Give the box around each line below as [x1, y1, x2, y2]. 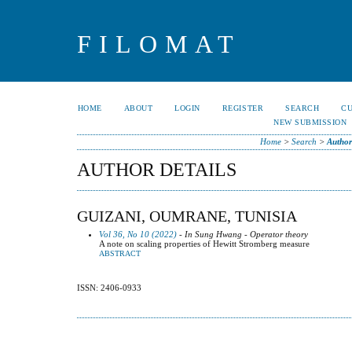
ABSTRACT [99, 249, 141, 258]
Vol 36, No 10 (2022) [99, 229, 177, 239]
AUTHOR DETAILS [77, 159, 236, 180]
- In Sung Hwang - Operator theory [177, 229, 308, 239]
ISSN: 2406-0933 [77, 283, 141, 293]
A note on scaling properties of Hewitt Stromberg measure [99, 238, 310, 248]
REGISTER [222, 104, 264, 112]
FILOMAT [77, 30, 241, 58]
